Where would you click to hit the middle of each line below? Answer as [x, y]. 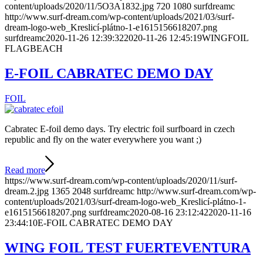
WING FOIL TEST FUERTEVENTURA [128, 247]
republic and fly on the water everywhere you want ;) [103, 139]
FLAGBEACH [34, 48]
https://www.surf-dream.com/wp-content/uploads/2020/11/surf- [121, 180]
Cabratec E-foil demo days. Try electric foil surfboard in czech [120, 129]
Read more [25, 170]
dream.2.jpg [27, 191]
